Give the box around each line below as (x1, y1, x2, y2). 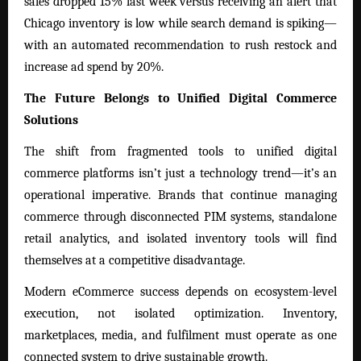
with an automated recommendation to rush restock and (24, 38, 337, 53)
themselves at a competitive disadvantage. (24, 253, 245, 268)
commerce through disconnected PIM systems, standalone (24, 210, 337, 225)
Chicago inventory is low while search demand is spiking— (24, 16, 337, 31)
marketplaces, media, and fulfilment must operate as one (24, 328, 337, 343)
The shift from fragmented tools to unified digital (24, 144, 337, 160)
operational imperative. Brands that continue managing (24, 188, 337, 203)
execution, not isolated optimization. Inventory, (24, 306, 337, 322)
